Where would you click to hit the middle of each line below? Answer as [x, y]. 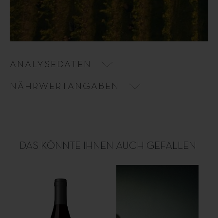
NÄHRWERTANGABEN [64, 86]
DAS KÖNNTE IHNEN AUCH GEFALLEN [108, 146]
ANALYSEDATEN [51, 64]
